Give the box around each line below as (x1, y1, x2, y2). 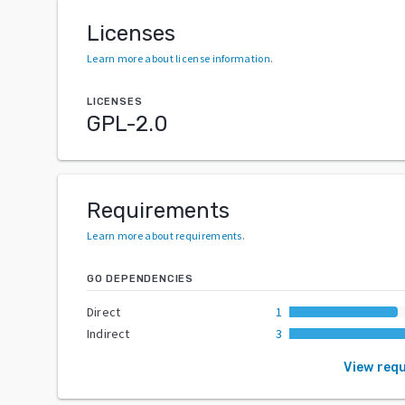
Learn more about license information (87, 51, 270, 65)
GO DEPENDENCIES (87, 272, 193, 285)
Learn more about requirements (87, 228, 242, 242)
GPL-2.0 (87, 110, 168, 137)
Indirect (87, 325, 130, 342)
